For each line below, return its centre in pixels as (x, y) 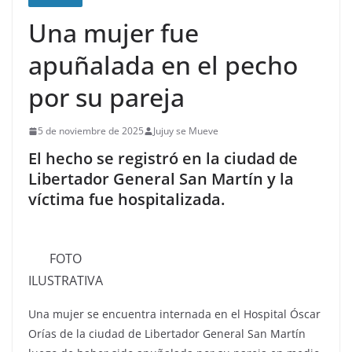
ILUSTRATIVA (66, 280)
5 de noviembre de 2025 (91, 131)
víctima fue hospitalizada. (126, 199)
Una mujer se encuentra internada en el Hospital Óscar (174, 314)
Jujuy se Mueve (186, 131)
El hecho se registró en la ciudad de (163, 158)
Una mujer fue (114, 33)
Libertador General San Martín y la (161, 179)
